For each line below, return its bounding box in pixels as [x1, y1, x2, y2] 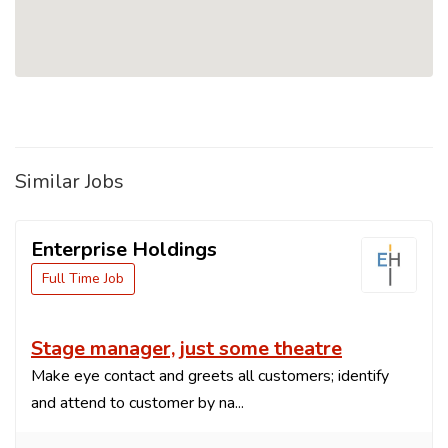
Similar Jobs [15, 167, 124, 195]
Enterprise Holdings [31, 235, 217, 263]
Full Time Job [42, 268, 124, 288]
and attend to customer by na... [31, 391, 244, 414]
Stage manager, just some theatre [31, 334, 342, 362]
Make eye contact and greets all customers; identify [31, 364, 389, 387]
